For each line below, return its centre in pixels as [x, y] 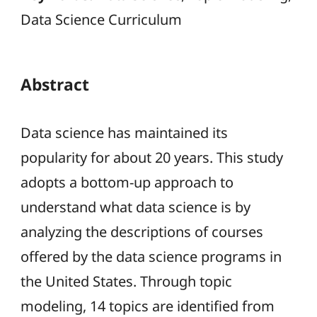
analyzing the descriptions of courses [142, 231]
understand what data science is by [135, 207]
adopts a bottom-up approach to [127, 182]
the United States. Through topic [126, 281]
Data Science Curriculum [101, 20]
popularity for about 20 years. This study [151, 157]
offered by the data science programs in [151, 256]
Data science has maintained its [124, 132]
